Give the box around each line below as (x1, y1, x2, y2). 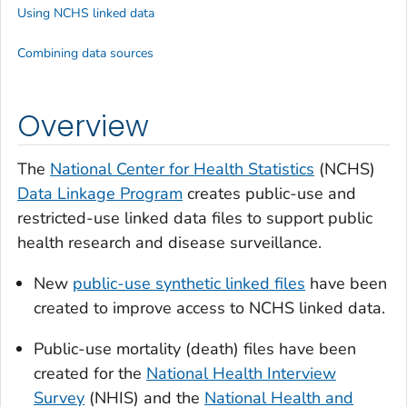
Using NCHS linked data (17, 5, 154, 23)
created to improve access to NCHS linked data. (34, 297, 385, 320)
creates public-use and (183, 183, 356, 205)
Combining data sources (17, 44, 154, 62)
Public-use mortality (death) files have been (34, 338, 356, 361)
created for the (34, 362, 146, 385)
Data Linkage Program (17, 183, 183, 205)
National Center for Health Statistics (50, 158, 314, 181)
